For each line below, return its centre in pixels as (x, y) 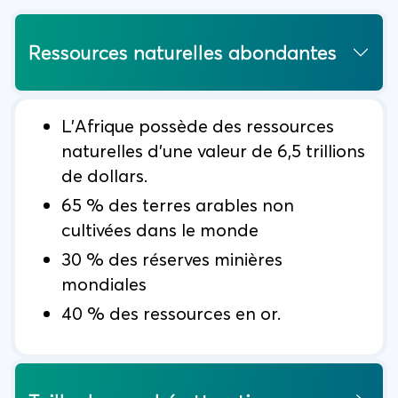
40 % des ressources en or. (171, 314)
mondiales (104, 284)
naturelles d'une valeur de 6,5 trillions (213, 151)
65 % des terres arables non (178, 205)
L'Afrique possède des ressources (198, 126)
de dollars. (104, 176)
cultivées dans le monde (160, 230)
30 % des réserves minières (172, 259)
